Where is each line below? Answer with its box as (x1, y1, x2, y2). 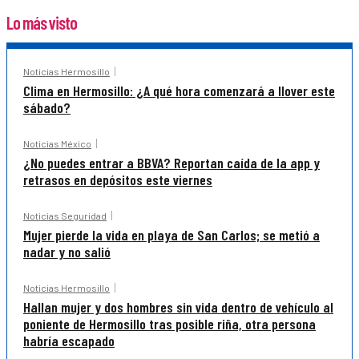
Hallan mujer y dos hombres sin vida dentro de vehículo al (23, 298, 333, 317)
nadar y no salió (23, 243, 111, 261)
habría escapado (23, 332, 115, 350)
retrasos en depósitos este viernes (23, 171, 212, 189)
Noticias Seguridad (23, 210, 107, 222)
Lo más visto (6, 12, 77, 34)
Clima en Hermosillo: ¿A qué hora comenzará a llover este (23, 82, 335, 100)
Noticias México (23, 138, 91, 150)
